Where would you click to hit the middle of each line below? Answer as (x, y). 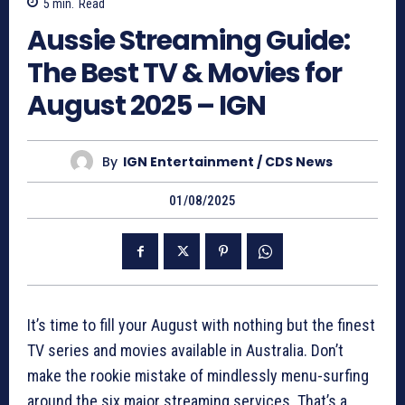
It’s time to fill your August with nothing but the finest (201, 325)
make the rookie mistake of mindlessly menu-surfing (198, 376)
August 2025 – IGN (146, 106)
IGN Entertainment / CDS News (227, 161)
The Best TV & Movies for (184, 74)
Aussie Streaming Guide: (188, 41)
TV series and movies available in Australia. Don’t (185, 351)
